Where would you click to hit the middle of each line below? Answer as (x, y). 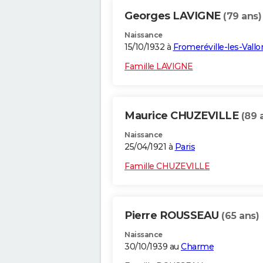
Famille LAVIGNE (159, 67)
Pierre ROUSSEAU (173, 216)
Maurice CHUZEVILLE (183, 116)
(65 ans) (240, 216)
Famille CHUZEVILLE (167, 166)
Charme (197, 247)
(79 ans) (242, 16)
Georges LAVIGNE (174, 16)
